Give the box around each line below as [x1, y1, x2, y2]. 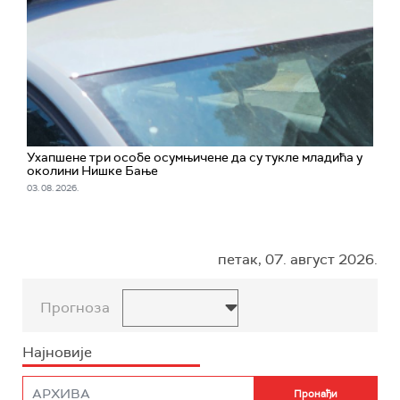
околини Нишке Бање [27, 162, 158, 179]
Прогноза [40, 298, 110, 317]
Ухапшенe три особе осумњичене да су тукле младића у [27, 149, 362, 165]
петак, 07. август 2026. [218, 250, 378, 269]
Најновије [22, 343, 92, 362]
